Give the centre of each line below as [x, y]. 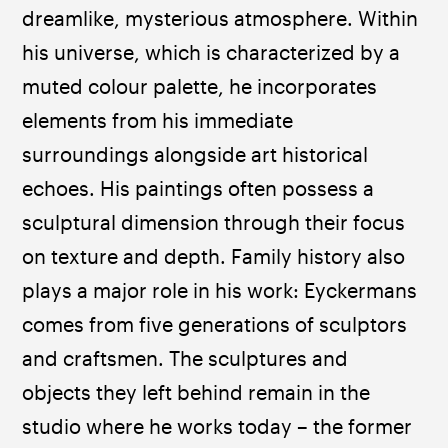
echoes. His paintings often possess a [201, 189]
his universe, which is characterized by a [214, 53]
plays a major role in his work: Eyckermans [222, 291]
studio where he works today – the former [220, 427]
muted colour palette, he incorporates [202, 87]
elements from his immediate [160, 121]
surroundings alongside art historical [198, 155]
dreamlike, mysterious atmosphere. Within [223, 19]
